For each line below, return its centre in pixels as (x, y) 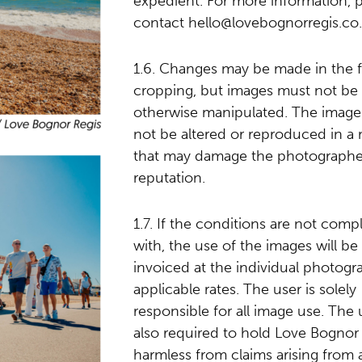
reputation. (169, 178)
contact (161, 23)
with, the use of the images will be (246, 246)
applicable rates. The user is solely (245, 289)
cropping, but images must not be (246, 90)
